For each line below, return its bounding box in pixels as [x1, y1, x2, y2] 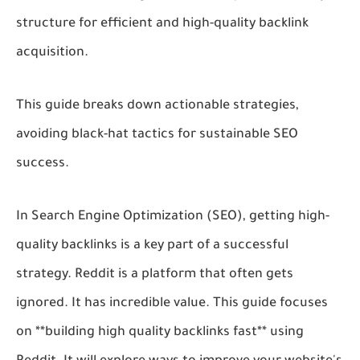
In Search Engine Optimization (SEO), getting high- [16, 209, 329, 224]
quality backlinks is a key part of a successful [16, 238, 288, 253]
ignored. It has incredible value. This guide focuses [16, 296, 328, 311]
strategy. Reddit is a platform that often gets [16, 267, 293, 282]
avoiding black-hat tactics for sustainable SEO [16, 127, 298, 142]
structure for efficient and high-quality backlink [16, 16, 309, 31]
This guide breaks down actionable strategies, [16, 98, 299, 113]
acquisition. [16, 45, 88, 60]
